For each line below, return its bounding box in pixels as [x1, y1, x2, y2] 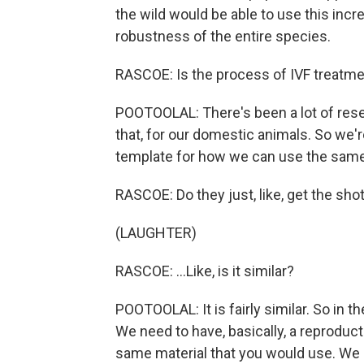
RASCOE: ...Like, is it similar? [115, 262, 294, 279]
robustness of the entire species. [115, 28, 331, 45]
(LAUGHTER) [115, 224, 197, 241]
